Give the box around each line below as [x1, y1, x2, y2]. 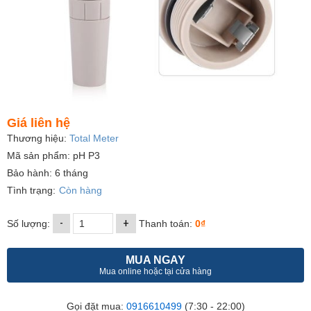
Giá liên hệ [7, 115, 70, 130]
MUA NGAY [126, 253, 185, 266]
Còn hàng [59, 184, 102, 196]
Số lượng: [7, 217, 53, 229]
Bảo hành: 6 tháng [7, 167, 88, 178]
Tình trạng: [7, 184, 56, 196]
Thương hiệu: [7, 132, 69, 144]
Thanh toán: [136, 217, 195, 229]
